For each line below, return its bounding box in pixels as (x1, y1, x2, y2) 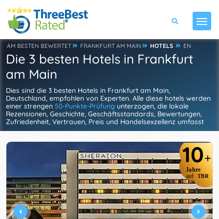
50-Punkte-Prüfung (55, 102, 115, 110)
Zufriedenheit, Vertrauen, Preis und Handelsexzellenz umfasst (6, 117, 204, 126)
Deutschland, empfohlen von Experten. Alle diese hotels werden (6, 94, 211, 103)
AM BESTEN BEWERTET (7, 42, 71, 49)
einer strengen (6, 102, 55, 110)
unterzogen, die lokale (115, 102, 189, 110)
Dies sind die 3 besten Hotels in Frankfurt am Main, (6, 86, 170, 95)
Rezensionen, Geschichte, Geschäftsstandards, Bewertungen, (6, 109, 202, 118)
